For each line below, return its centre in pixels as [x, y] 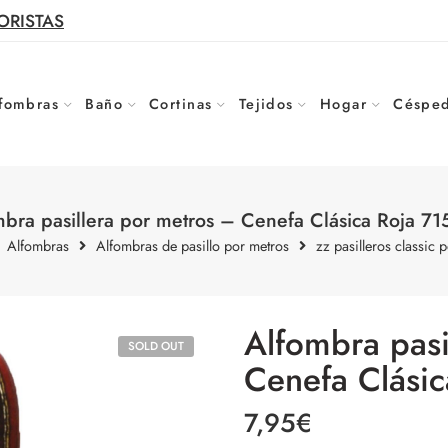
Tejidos [266, 104]
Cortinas [181, 104]
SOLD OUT [156, 345]
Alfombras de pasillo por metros [192, 245]
